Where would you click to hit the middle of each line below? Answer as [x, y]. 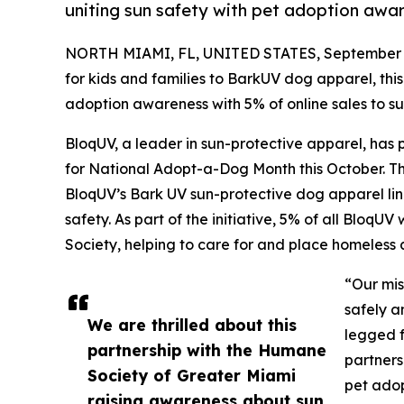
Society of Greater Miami [192, 375]
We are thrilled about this [192, 324]
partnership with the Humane [207, 349]
